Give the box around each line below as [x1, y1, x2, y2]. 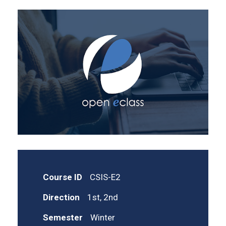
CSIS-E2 [90, 172, 121, 182]
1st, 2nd [87, 192, 118, 202]
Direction [43, 192, 80, 202]
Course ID [43, 172, 82, 182]
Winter [90, 212, 115, 222]
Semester [43, 212, 83, 222]
